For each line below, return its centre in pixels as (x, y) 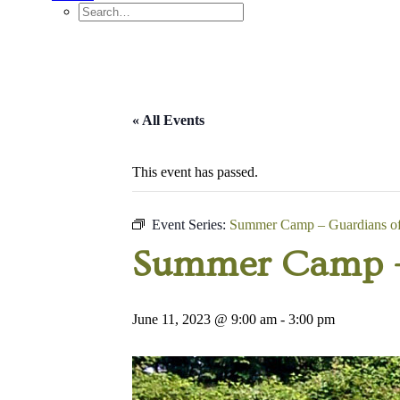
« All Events (168, 120)
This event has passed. (195, 172)
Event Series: (191, 225)
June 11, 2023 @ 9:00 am (204, 319)
